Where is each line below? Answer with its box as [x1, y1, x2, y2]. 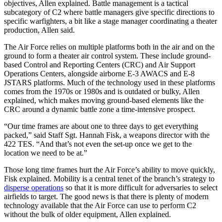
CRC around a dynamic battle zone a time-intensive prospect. [4, 105, 195, 113]
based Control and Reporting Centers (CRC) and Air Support [4, 60, 195, 69]
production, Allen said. [4, 25, 75, 34]
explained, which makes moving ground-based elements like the [4, 96, 204, 105]
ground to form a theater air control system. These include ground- [4, 51, 211, 60]
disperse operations [4, 183, 63, 192]
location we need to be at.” [4, 148, 87, 157]
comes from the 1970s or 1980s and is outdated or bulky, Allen [4, 87, 200, 96]
